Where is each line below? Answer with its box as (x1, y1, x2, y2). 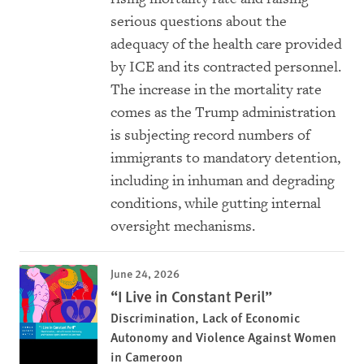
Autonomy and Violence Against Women (110, 327, 336, 347)
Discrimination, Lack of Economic (110, 308, 300, 327)
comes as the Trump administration (110, 103, 336, 123)
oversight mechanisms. (110, 217, 255, 236)
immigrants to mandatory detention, (110, 149, 340, 168)
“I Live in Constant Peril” (110, 285, 272, 308)
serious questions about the (110, 12, 287, 32)
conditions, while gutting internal (110, 194, 321, 214)
